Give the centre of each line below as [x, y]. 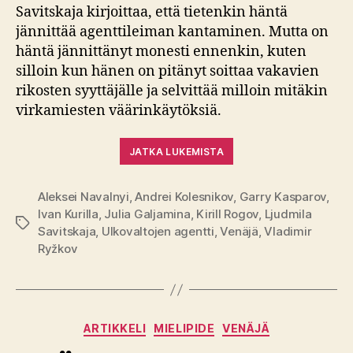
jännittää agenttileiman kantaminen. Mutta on [172, 32]
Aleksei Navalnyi [84, 197]
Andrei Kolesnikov [184, 197]
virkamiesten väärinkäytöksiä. [119, 110]
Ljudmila [288, 214]
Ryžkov [58, 249]
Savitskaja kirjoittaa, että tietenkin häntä [152, 12]
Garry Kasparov [283, 197]
